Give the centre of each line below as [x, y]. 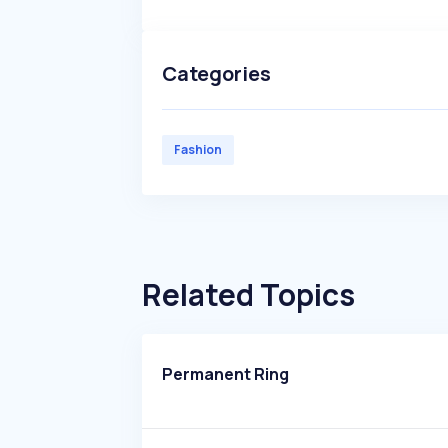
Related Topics [248, 294]
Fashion [198, 149]
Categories [216, 73]
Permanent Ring [225, 374]
